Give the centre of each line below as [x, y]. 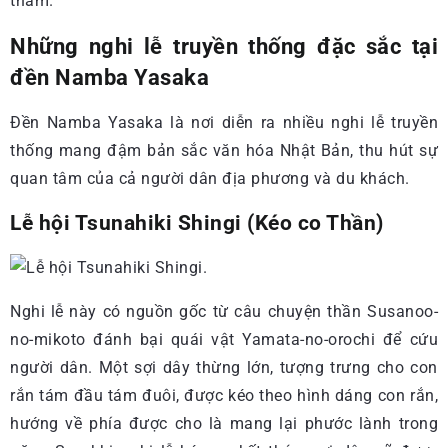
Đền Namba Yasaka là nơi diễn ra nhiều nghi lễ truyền [224, 122]
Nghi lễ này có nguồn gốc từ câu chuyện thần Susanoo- [224, 311]
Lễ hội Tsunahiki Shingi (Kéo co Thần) [197, 223]
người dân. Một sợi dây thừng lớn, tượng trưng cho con [224, 367]
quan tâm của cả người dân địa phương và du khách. [210, 178]
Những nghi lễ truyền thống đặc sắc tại [224, 46]
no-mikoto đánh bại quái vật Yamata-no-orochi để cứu [224, 339]
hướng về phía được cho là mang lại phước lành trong [224, 423]
